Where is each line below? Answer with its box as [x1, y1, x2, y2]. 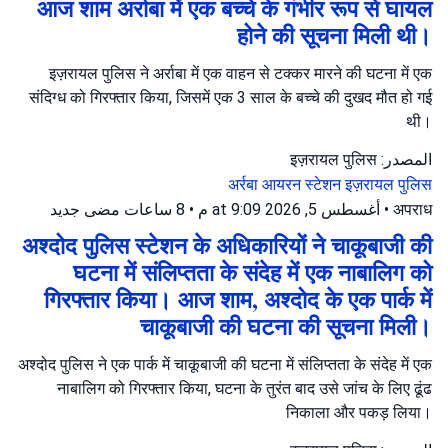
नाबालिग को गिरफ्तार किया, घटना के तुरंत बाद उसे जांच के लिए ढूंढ [57, 378, 432, 398]
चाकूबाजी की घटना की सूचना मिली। [140, 309, 432, 343]
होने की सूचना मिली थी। [237, 18, 432, 52]
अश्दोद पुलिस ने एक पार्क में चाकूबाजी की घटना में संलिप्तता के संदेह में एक [18, 354, 432, 374]
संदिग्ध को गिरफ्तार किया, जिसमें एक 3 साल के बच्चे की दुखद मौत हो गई [29, 87, 432, 107]
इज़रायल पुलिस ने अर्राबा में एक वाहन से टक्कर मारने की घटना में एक [49, 63, 432, 83]
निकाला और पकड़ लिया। [286, 402, 432, 422]
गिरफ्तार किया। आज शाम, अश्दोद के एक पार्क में [44, 282, 432, 316]
